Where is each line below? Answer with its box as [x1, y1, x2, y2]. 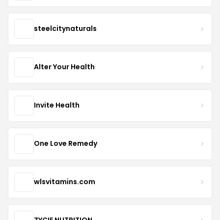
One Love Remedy [34, 138, 97, 149]
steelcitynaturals [34, 24, 97, 34]
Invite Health [34, 100, 80, 110]
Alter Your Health [34, 62, 95, 72]
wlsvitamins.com [34, 177, 95, 187]
